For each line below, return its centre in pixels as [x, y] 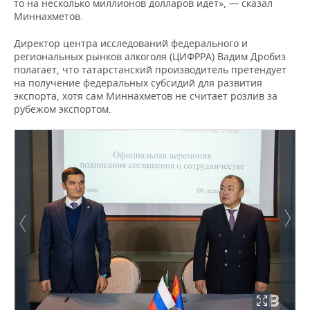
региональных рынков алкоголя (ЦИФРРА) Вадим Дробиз [150, 56]
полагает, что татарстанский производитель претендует [150, 70]
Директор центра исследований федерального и [131, 43]
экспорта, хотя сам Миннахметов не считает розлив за [146, 96]
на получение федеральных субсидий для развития [138, 83]
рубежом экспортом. [63, 109]
